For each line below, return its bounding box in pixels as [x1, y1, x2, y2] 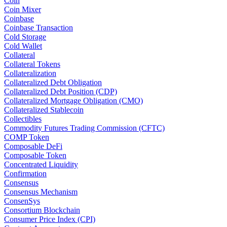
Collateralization [4, 69, 56, 78]
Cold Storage [4, 32, 46, 42]
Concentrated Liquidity [4, 160, 78, 169]
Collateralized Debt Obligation [4, 78, 102, 87]
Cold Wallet [4, 42, 42, 51]
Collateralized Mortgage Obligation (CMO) [4, 96, 143, 105]
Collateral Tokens [4, 60, 60, 69]
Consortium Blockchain [4, 206, 80, 215]
